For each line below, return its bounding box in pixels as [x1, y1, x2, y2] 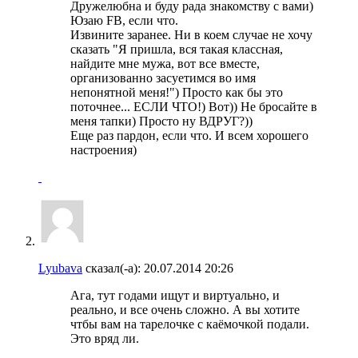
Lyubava [38, 261, 82, 275]
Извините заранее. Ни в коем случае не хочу [70, 27, 312, 42]
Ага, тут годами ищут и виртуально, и [70, 288, 280, 302]
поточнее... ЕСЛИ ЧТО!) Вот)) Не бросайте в [70, 99, 317, 113]
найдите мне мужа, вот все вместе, [70, 56, 260, 70]
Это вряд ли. [70, 331, 139, 345]
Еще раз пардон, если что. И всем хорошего [70, 128, 308, 142]
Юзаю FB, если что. [70, 13, 178, 27]
